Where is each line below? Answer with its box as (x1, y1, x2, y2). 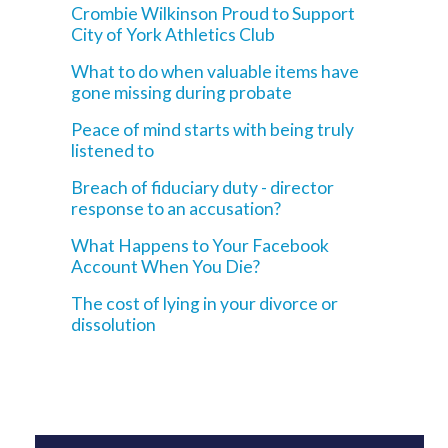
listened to (71, 140, 155, 161)
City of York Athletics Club (71, 24, 276, 45)
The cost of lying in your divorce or (71, 293, 339, 314)
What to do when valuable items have (71, 61, 360, 82)
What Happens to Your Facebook (71, 235, 330, 256)
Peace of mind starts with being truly (71, 119, 355, 140)
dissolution (71, 314, 157, 335)
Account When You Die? (71, 256, 261, 277)
